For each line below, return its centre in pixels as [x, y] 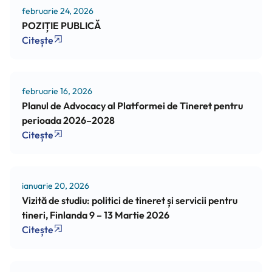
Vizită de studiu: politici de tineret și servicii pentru [130, 200]
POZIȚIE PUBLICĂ [61, 25]
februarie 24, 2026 [58, 11]
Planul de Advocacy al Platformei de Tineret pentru [132, 105]
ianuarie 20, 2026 [56, 185]
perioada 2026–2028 [68, 120]
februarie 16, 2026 [57, 91]
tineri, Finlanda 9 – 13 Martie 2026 [96, 215]
